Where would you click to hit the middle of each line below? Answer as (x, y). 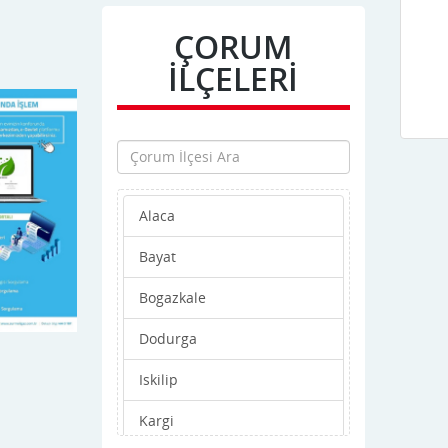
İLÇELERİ (233, 78)
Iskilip (158, 379)
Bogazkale (172, 297)
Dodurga (168, 338)
